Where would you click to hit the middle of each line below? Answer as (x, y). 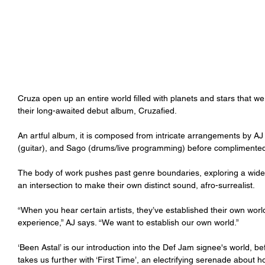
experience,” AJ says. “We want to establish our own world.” (130, 222)
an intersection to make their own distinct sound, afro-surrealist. (136, 185)
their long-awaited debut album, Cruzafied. (97, 111)
